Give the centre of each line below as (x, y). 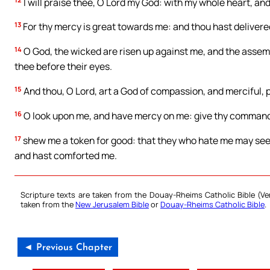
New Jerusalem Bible (112, 204)
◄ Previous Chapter (68, 247)
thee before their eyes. (63, 67)
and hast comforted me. (66, 156)
